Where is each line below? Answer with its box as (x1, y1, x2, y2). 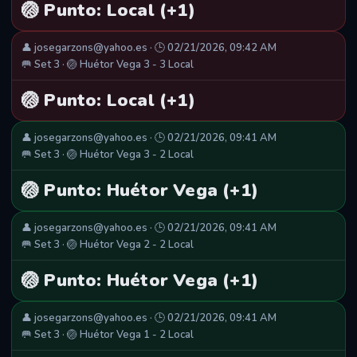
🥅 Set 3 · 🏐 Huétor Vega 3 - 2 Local (22, 147, 194, 163)
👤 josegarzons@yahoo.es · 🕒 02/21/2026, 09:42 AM (22, 41, 277, 56)
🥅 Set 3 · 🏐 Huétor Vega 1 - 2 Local (22, 328, 194, 343)
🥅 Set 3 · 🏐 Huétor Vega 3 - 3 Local (22, 57, 194, 73)
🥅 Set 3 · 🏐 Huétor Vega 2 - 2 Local (22, 237, 194, 253)
